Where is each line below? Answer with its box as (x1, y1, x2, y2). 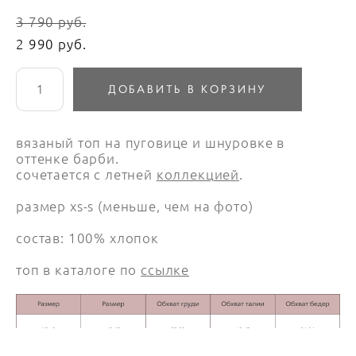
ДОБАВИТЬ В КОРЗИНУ (107, 81, 268, 96)
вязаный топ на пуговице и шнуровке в (16, 134, 285, 151)
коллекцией (156, 166, 240, 183)
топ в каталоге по (16, 261, 141, 278)
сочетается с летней (16, 166, 157, 183)
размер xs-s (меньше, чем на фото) (16, 198, 253, 215)
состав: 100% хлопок (16, 230, 159, 246)
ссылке (141, 261, 190, 278)
